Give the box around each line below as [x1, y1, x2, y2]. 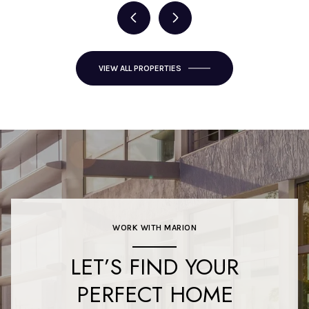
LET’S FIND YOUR [70, 250, 239, 283]
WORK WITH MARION [112, 222, 197, 232]
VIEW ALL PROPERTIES [99, 63, 181, 73]
